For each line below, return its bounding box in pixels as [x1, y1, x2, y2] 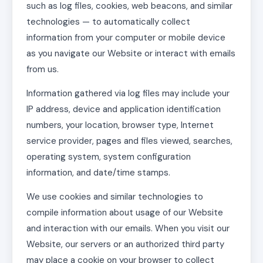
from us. [26, 63, 59, 75]
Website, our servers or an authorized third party [26, 238, 224, 250]
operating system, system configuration [26, 151, 191, 163]
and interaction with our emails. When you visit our [26, 222, 230, 234]
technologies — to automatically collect [26, 16, 190, 28]
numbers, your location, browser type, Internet [26, 119, 214, 131]
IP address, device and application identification [26, 103, 221, 115]
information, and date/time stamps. [26, 167, 170, 178]
